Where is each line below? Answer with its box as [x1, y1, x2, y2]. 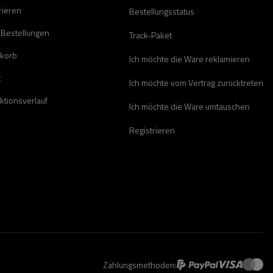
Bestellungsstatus [129, 5, 194, 18]
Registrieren [129, 124, 175, 136]
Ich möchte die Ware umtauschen [129, 100, 250, 113]
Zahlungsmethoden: [103, 258, 177, 271]
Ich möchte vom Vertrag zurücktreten [129, 76, 263, 89]
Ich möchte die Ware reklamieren [129, 52, 250, 65]
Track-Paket [129, 29, 172, 41]
